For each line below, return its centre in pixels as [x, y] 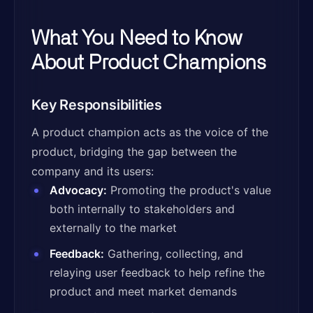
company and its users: [93, 171]
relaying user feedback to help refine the [157, 272]
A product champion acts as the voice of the [150, 132]
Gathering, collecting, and [174, 254]
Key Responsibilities [97, 105]
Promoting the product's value [189, 190]
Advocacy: [78, 190]
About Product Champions [149, 61]
